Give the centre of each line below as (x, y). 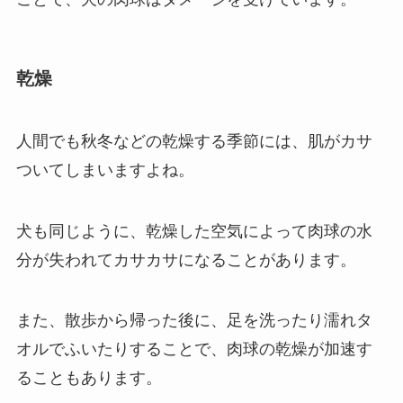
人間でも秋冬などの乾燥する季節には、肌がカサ (194, 141)
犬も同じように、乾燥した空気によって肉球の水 (194, 231)
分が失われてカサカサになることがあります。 (186, 260)
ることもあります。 (89, 378)
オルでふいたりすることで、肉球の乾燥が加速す (194, 349)
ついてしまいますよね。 (105, 170)
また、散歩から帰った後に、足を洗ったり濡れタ (194, 321)
